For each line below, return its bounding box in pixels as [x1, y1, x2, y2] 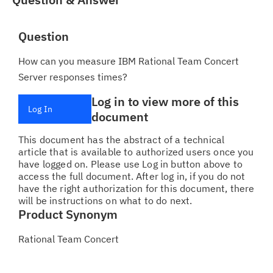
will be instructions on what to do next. [18, 194, 193, 207]
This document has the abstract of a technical [18, 133, 225, 146]
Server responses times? [18, 71, 127, 83]
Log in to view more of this [91, 93, 239, 110]
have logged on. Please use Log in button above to [18, 158, 243, 170]
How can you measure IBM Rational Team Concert [18, 55, 239, 67]
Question [18, 28, 69, 44]
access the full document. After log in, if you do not [18, 170, 246, 182]
